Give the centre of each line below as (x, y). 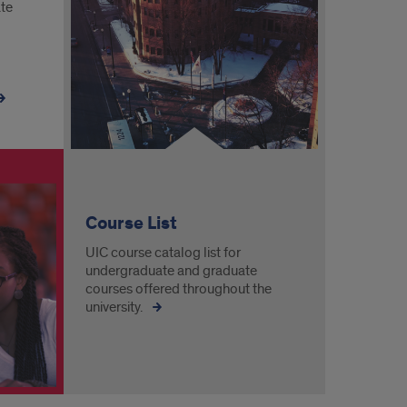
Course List (131, 223)
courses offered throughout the (178, 289)
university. (115, 307)
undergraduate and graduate (171, 271)
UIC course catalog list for (163, 253)
